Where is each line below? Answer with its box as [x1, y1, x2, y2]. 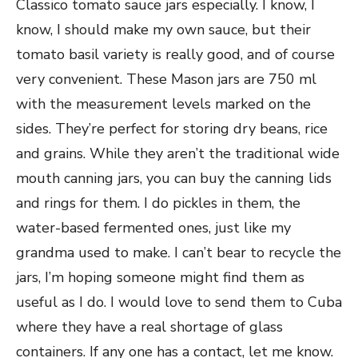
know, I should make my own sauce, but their [16, 20, 311, 39]
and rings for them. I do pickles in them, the [16, 193, 300, 213]
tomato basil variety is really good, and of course [16, 45, 335, 64]
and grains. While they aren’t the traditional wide [16, 144, 340, 163]
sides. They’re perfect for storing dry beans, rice [16, 119, 328, 138]
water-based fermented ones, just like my [16, 218, 291, 237]
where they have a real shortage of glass [16, 317, 283, 336]
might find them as [176, 268, 304, 287]
